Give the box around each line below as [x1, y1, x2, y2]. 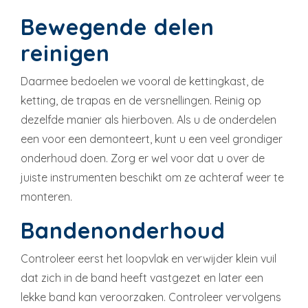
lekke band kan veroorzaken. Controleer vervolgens [21, 290, 281, 305]
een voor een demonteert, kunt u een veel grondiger [21, 132, 283, 146]
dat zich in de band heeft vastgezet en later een [21, 271, 263, 285]
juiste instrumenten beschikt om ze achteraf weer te [21, 170, 284, 185]
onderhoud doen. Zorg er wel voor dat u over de [21, 151, 265, 166]
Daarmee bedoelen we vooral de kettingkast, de [21, 74, 264, 89]
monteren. [21, 190, 72, 204]
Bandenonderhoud [21, 217, 225, 245]
